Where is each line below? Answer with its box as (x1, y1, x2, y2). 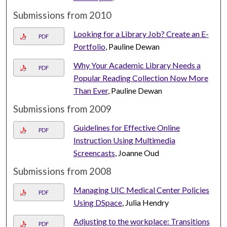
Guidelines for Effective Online (73, 123, 180, 133)
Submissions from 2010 (13, 10, 112, 21)
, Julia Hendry (122, 198, 169, 208)
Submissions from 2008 (13, 166, 112, 177)
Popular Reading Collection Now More (73, 73, 208, 83)
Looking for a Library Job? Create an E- (73, 29, 209, 39)
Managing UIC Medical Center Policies (73, 185, 209, 195)
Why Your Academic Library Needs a (73, 60, 201, 70)
